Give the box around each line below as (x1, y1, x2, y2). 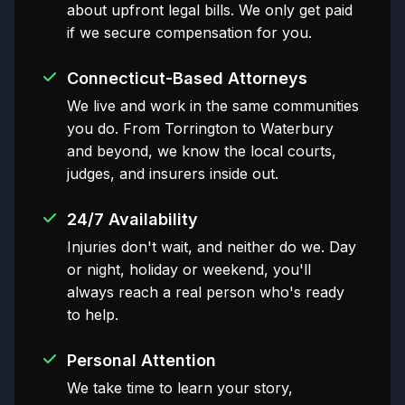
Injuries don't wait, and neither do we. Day (67, 238, 356, 257)
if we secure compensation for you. (67, 24, 312, 42)
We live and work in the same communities (67, 97, 359, 116)
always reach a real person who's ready (67, 283, 344, 302)
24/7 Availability (67, 210, 198, 230)
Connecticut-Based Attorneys (67, 69, 307, 89)
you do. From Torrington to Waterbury (67, 119, 334, 138)
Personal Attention (67, 351, 216, 371)
